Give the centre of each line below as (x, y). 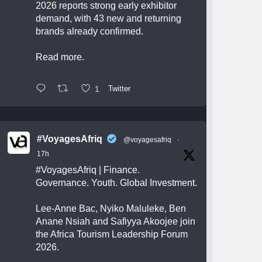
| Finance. (118, 170)
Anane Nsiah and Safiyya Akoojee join (116, 221)
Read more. (60, 57)
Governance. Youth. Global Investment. (117, 182)
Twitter (120, 89)
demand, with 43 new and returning (109, 18)
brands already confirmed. (90, 31)
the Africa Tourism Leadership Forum (112, 234)
